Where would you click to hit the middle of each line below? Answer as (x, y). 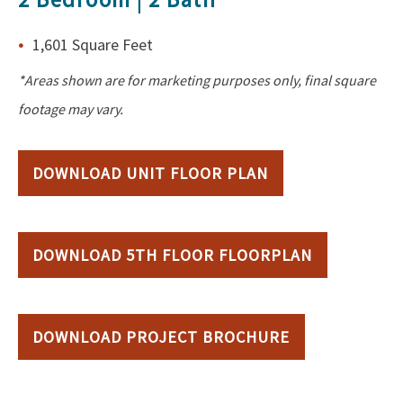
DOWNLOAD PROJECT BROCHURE (161, 336)
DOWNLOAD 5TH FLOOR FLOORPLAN (173, 255)
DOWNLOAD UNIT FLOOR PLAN (151, 173)
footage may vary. (71, 108)
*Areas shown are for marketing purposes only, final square (197, 80)
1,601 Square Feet (93, 44)
